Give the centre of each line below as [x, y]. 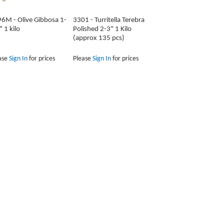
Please [82, 59]
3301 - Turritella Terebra [108, 20]
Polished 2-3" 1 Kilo [102, 29]
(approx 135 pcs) [98, 38]
